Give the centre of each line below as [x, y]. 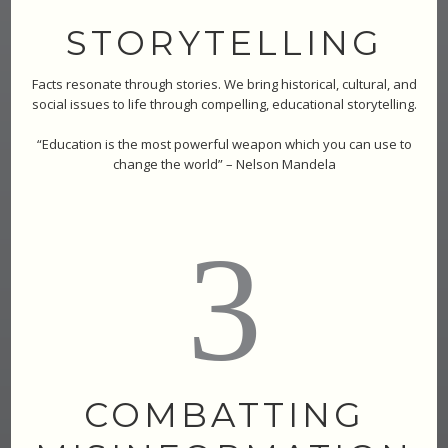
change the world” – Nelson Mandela [224, 163]
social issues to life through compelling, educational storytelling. [224, 103]
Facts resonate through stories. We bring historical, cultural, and [224, 83]
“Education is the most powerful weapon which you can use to [224, 143]
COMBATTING [224, 414]
